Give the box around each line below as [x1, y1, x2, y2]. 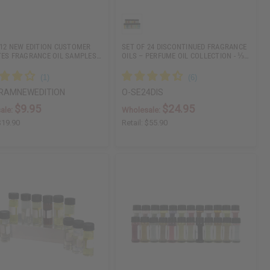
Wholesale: [122, 105, 163, 115]
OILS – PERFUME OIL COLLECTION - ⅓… [122, 51, 250, 60]
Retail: [122, 118, 145, 128]
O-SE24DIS [122, 87, 164, 98]
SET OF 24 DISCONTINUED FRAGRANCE [122, 42, 247, 51]
